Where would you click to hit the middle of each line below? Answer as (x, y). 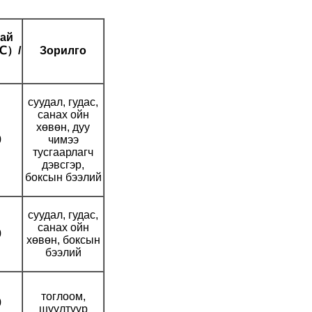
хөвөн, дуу (63, 127)
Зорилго (63, 51)
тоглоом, (63, 297)
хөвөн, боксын (63, 240)
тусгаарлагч (63, 153)
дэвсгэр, (63, 165)
